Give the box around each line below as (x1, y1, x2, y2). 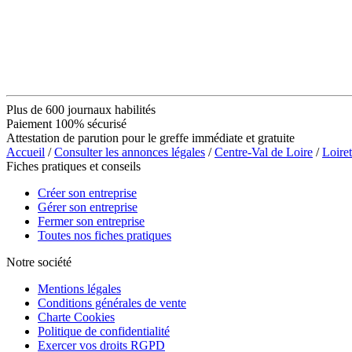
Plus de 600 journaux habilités (6, 102, 156, 116)
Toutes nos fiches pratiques (38, 228, 171, 242)
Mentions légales (38, 281, 121, 295)
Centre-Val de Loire (214, 145, 313, 159)
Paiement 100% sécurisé (6, 116, 126, 130)
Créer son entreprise (38, 185, 137, 200)
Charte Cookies (38, 310, 115, 324)
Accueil (6, 145, 45, 159)
